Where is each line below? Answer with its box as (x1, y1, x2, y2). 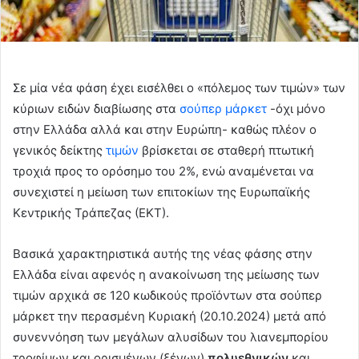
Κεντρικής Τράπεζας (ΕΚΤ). (13, 204, 169, 220)
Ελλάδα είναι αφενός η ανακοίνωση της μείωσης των (13, 266, 320, 282)
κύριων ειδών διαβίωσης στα (13, 100, 179, 116)
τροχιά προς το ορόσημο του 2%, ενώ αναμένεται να (13, 163, 314, 179)
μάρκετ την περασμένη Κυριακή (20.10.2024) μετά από (13, 308, 326, 324)
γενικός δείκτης (13, 142, 106, 158)
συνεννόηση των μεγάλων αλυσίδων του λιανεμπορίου (13, 329, 329, 345)
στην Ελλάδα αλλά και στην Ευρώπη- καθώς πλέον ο (13, 121, 317, 137)
